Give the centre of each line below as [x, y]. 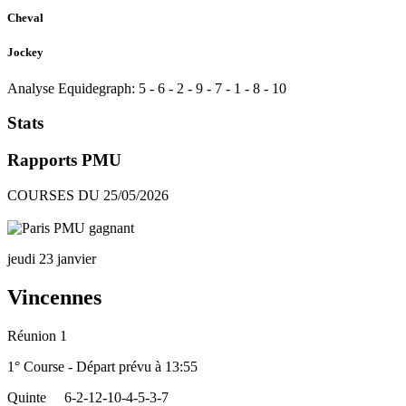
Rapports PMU [64, 159]
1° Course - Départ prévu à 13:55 [102, 366]
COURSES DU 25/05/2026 [88, 195]
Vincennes [54, 297]
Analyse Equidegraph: [71, 88]
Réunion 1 [37, 335]
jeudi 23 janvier [52, 258]
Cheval [25, 18]
